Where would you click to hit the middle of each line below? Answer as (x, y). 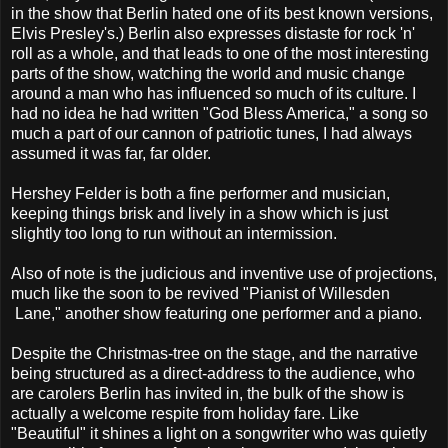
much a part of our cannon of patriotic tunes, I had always (211, 133)
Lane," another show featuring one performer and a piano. (216, 313)
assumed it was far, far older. (111, 153)
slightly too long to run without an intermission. (174, 233)
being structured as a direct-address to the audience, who (213, 373)
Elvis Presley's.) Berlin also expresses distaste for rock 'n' (213, 33)
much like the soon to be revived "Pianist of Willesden (200, 293)
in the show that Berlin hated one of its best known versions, (222, 13)
